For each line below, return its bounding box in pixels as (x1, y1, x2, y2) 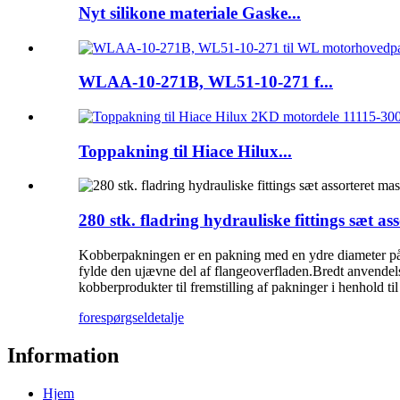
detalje (147, 309, 184, 325)
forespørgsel (79, 309, 147, 325)
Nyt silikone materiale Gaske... (79, 3, 301, 22)
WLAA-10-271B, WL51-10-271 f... (79, 72, 333, 92)
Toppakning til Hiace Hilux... (79, 141, 292, 161)
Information (7, 343, 119, 367)
